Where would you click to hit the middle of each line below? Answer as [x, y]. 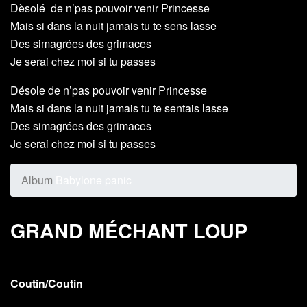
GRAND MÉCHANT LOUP [129, 231]
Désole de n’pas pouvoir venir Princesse [109, 90]
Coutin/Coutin [47, 284]
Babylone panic [92, 180]
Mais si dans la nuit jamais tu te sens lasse [113, 26]
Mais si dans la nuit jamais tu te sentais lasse [119, 108]
